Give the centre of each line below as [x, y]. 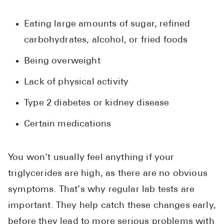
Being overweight [62, 61]
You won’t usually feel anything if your [91, 158]
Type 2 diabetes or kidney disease [97, 103]
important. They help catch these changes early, [112, 206]
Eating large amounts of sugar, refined [107, 24]
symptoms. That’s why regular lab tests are [101, 190]
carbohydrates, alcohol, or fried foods [106, 40]
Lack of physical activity [76, 82]
